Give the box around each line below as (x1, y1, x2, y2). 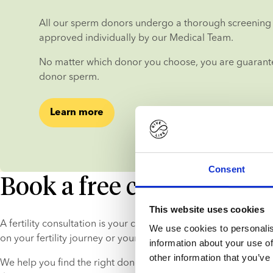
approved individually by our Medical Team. (39, 31, 233, 43)
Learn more (50, 108, 104, 118)
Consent (208, 164, 245, 175)
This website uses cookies (149, 204, 264, 214)
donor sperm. (39, 70, 99, 82)
